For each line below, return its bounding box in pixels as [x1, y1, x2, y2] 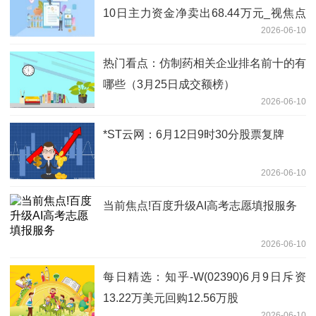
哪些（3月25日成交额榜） [103, 78, 235, 90]
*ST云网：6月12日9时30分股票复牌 [103, 128, 284, 140]
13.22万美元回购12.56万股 [103, 291, 238, 304]
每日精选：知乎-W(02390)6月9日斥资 [103, 270, 306, 283]
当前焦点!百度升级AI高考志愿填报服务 [103, 199, 297, 212]
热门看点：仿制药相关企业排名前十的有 [103, 56, 306, 69]
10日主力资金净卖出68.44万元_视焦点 [103, 6, 306, 19]
